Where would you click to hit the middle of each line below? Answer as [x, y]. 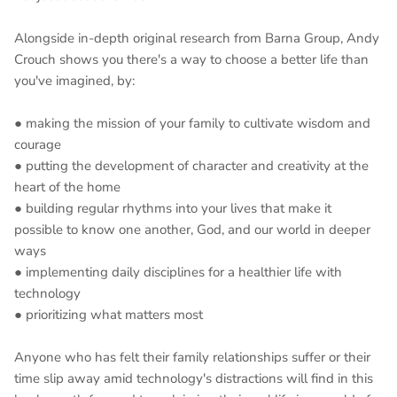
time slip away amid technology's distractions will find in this [194, 379]
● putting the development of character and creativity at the [191, 166]
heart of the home [67, 187]
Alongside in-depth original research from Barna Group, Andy [197, 39]
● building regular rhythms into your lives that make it [173, 209]
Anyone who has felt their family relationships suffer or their [192, 358]
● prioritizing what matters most [109, 315]
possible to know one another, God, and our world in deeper [192, 230]
